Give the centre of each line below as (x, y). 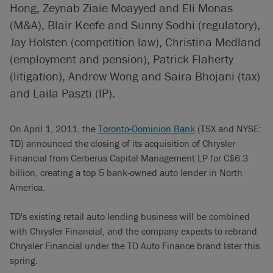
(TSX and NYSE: (228, 129)
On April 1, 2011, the (54, 129)
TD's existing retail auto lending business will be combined (130, 216)
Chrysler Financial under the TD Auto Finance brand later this (135, 246)
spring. (24, 260)
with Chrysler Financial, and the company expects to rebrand (133, 231)
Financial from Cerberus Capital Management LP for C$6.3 (129, 158)
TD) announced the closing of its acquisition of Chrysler (122, 143)
